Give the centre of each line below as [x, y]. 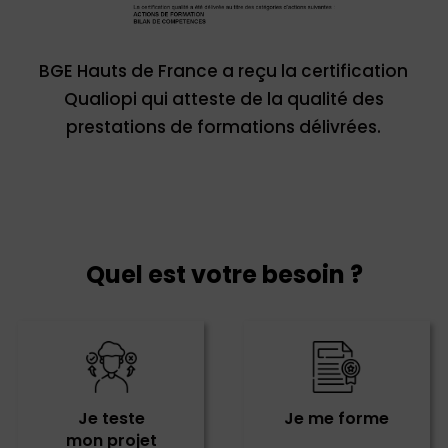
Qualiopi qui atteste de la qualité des [223, 99]
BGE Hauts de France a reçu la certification [224, 71]
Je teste [111, 419]
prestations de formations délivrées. [224, 127]
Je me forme [337, 419]
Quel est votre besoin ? [224, 274]
